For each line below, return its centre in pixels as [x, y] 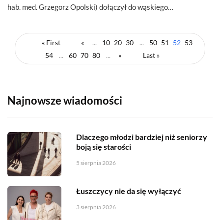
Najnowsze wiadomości [65, 100]
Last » [151, 55]
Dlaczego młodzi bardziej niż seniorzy [142, 137]
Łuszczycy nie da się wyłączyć [129, 191]
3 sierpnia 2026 [96, 207]
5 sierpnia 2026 [96, 163]
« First [51, 42]
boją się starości [104, 146]
